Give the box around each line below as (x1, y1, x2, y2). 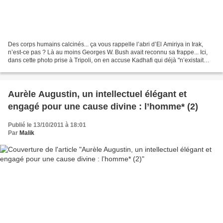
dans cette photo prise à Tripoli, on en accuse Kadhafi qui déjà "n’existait (8, 56, 204, 64)
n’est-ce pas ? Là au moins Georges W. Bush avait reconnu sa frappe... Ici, (8, 48, 208, 56)
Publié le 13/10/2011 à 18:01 (8, 121, 86, 128)
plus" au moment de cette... (8, 64, 81, 72)
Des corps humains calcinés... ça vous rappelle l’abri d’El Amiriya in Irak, (8, 40, 203, 48)
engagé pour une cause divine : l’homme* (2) (8, 101, 198, 111)
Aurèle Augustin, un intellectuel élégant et (8, 89, 187, 99)
